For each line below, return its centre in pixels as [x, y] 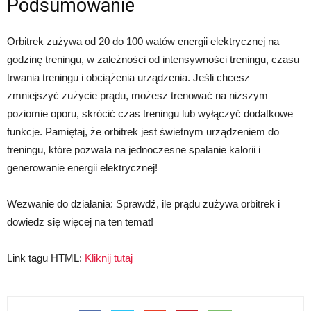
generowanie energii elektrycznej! [82, 168]
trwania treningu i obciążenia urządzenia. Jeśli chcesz [128, 78]
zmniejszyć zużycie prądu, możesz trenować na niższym [137, 96]
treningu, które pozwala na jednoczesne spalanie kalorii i [134, 150]
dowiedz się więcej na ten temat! [80, 222]
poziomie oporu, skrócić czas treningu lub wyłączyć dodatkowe [150, 114]
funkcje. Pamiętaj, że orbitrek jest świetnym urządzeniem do [143, 132]
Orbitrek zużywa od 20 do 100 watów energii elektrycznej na [143, 42]
